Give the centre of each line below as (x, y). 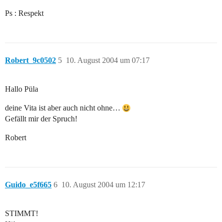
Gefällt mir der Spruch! (41, 119)
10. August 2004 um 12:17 (103, 185)
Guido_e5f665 (28, 185)
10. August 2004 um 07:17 (108, 60)
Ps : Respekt (24, 13)
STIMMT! (22, 214)
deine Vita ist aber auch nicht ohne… (64, 108)
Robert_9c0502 (30, 60)
